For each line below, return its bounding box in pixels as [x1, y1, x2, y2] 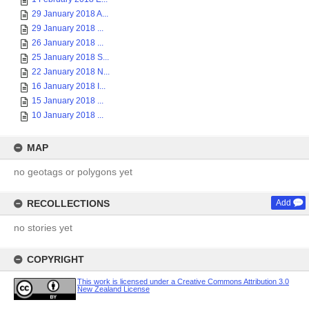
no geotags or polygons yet [14, 166, 132, 177]
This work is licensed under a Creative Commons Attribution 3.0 [77, 277, 289, 286]
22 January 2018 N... [32, 67, 110, 77]
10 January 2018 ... [32, 110, 103, 120]
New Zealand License [77, 285, 150, 293]
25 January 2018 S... [32, 52, 109, 62]
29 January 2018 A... [32, 9, 108, 19]
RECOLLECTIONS [27, 198, 110, 209]
